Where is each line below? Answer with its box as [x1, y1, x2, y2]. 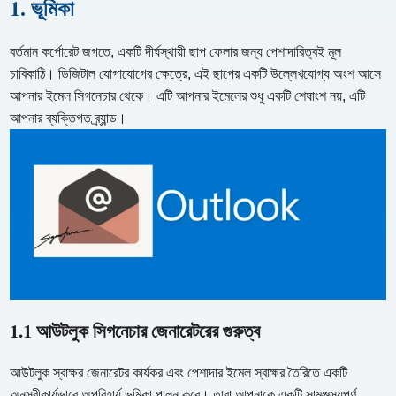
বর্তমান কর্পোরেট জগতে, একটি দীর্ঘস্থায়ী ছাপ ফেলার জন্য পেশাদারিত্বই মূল [10, 43, 342, 59]
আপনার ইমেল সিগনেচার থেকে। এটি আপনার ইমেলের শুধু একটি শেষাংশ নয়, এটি [10, 88, 366, 103]
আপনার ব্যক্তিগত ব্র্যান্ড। [10, 110, 127, 126]
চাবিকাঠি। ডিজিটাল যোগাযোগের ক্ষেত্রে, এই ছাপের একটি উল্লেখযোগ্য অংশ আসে [10, 65, 382, 81]
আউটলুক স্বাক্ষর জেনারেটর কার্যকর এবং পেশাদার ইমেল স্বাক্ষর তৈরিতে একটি [10, 365, 348, 381]
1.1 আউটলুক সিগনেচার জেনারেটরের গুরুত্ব [10, 317, 261, 345]
